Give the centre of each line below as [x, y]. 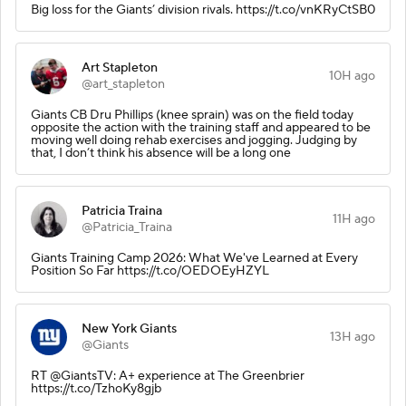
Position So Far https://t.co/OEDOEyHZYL [150, 271]
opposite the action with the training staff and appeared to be [201, 127]
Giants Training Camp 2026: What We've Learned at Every [194, 258]
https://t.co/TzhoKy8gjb [96, 388]
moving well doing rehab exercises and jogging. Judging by [194, 140]
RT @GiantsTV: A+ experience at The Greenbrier [168, 376]
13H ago [353, 337]
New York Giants [129, 329]
